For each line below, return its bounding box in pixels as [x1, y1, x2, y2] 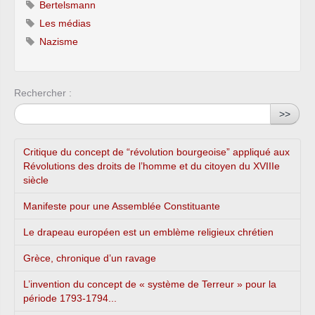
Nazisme [37, 36, 78, 47]
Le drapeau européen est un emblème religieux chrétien [23, 226, 274, 238]
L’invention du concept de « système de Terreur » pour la [23, 278, 276, 290]
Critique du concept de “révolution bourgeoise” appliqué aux [23, 146, 290, 157]
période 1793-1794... [23, 292, 117, 304]
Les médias [37, 18, 91, 29]
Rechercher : [14, 87, 72, 98]
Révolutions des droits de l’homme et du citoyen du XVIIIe [23, 160, 280, 172]
